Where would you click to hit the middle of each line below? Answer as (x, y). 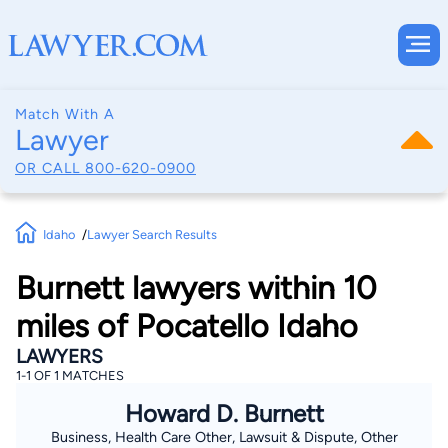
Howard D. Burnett (224, 414)
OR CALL (50, 167)
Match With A (65, 114)
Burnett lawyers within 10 (196, 288)
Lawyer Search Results (151, 234)
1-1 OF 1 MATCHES (70, 376)
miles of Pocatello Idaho (187, 326)
